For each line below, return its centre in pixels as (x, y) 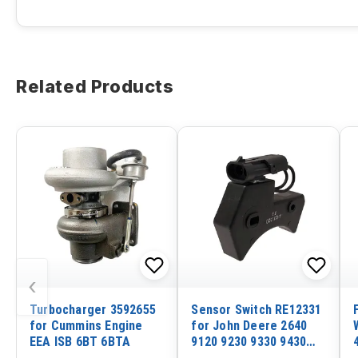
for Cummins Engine (86, 325)
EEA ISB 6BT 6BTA (80, 341)
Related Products (95, 87)
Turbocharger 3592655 (93, 309)
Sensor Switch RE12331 (257, 309)
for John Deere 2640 (249, 325)
